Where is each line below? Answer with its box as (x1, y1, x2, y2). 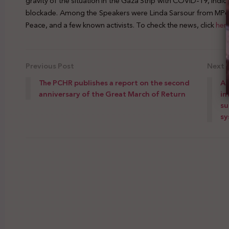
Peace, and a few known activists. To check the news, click (26, 18, 216, 32)
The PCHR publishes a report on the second (39, 76, 190, 89)
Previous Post (26, 59, 74, 73)
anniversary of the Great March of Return (39, 87, 186, 101)
